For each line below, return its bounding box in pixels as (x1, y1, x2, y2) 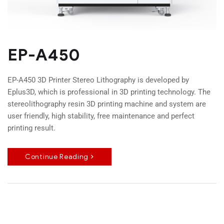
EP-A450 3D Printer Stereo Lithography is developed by (7, 75, 189, 85)
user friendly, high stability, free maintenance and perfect (7, 111, 194, 121)
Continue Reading (25, 152, 89, 161)
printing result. (7, 123, 55, 133)
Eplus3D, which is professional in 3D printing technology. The (7, 87, 210, 97)
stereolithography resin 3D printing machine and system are (7, 99, 206, 109)
